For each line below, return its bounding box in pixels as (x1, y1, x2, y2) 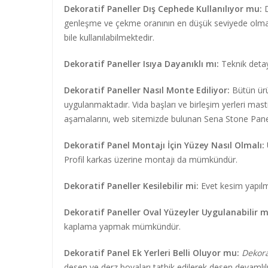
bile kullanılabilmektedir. (64, 32, 154, 43)
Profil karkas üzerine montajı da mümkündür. (64, 154, 237, 165)
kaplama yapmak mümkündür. (64, 221, 181, 232)
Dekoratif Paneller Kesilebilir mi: (64, 180, 199, 191)
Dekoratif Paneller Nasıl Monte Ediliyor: (64, 84, 230, 96)
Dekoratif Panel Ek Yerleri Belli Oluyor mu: (64, 247, 239, 258)
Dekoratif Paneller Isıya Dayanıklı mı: (64, 58, 219, 69)
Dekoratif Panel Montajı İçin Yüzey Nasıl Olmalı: (64, 139, 264, 151)
